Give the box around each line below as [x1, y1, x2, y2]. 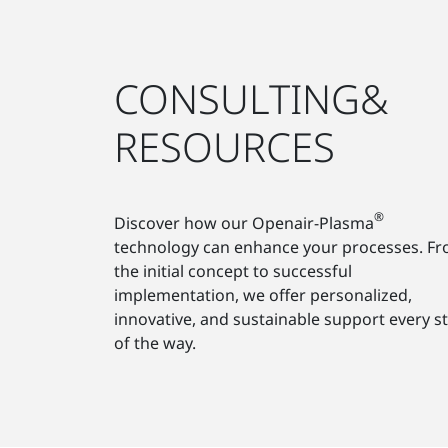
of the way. [114, 331, 196, 354]
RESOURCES [114, 118, 335, 174]
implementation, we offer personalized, [114, 283, 412, 306]
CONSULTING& [114, 70, 389, 126]
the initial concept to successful [114, 259, 352, 282]
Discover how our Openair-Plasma [114, 211, 374, 234]
